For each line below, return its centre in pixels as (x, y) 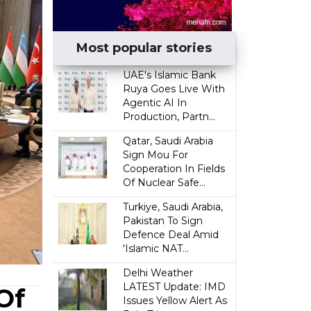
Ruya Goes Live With (174, 89)
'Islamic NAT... (156, 249)
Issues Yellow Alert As (175, 301)
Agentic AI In (155, 103)
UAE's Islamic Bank (170, 75)
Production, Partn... (169, 117)
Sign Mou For (156, 155)
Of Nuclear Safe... (165, 183)
